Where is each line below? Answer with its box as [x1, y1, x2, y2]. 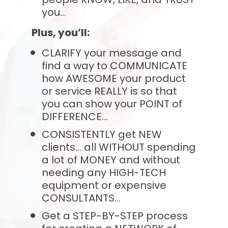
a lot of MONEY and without [41, 152, 180, 167]
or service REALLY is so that [41, 83, 177, 98]
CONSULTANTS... [41, 190, 121, 205]
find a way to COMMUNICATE [41, 58, 187, 73]
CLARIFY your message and [41, 45, 182, 60]
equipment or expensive [41, 178, 166, 192]
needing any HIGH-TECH [41, 165, 166, 180]
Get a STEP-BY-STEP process [41, 208, 188, 223]
